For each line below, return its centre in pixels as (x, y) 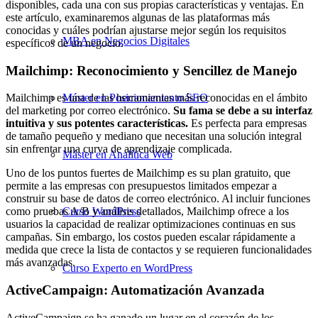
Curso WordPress (102, 211)
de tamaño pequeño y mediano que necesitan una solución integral (154, 136)
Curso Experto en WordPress (127, 268)
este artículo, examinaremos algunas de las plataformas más (138, 17)
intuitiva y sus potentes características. (97, 124)
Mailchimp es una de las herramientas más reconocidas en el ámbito (157, 98)
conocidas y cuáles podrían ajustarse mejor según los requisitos (146, 30)
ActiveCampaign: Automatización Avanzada (135, 290)
